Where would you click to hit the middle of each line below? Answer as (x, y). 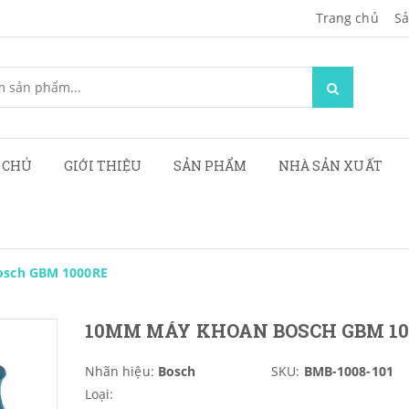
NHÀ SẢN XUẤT (330, 166)
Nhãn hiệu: (119, 371)
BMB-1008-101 (348, 371)
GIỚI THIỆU (103, 166)
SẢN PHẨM (210, 166)
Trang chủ (347, 18)
